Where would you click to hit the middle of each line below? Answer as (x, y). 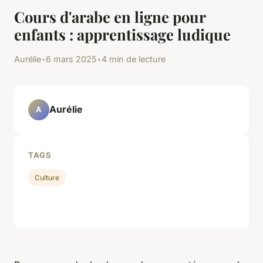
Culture (47, 177)
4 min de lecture (134, 59)
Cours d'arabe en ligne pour (110, 16)
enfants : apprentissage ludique (122, 34)
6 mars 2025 (71, 59)
